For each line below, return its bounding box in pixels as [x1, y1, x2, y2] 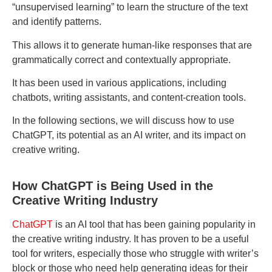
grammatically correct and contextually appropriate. [12, 54, 231, 65]
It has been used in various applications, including [12, 78, 226, 89]
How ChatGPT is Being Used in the [12, 178, 213, 192]
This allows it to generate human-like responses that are [12, 39, 252, 50]
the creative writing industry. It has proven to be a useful [12, 233, 249, 244]
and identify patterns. [12, 16, 101, 27]
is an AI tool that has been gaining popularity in [53, 219, 256, 229]
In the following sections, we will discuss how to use [12, 115, 234, 126]
